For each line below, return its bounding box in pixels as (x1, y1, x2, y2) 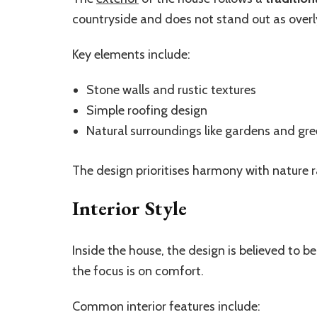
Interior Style (72, 195, 187, 221)
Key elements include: (72, 46, 190, 62)
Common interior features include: (72, 298, 260, 314)
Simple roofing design (86, 102, 207, 118)
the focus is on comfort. (72, 263, 204, 279)
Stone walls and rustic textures (86, 81, 256, 98)
